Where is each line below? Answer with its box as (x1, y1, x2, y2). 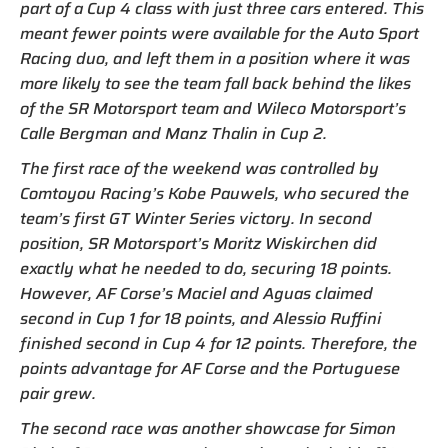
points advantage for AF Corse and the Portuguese (20, 356, 400, 382)
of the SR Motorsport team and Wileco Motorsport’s (20, 96, 406, 122)
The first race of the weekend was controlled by (20, 156, 379, 182)
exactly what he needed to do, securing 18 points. (20, 256, 392, 282)
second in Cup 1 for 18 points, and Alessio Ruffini (20, 306, 381, 332)
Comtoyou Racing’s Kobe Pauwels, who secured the (20, 181, 409, 207)
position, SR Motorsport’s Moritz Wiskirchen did (20, 231, 377, 257)
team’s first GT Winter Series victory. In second (20, 206, 372, 232)
